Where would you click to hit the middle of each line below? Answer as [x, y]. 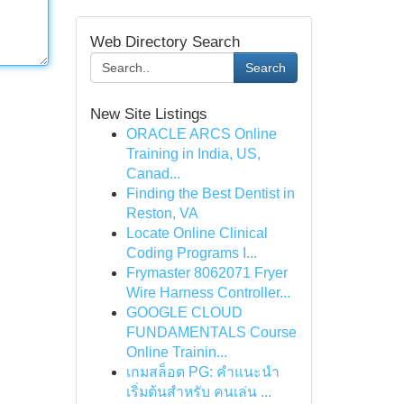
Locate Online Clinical [197, 233]
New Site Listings [148, 114]
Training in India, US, [193, 154]
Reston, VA [162, 213]
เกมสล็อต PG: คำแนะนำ [202, 372]
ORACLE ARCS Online [201, 134]
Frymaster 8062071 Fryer [207, 273]
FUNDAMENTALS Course [211, 332]
